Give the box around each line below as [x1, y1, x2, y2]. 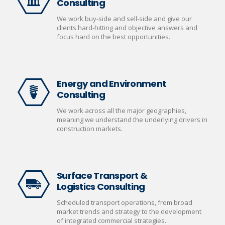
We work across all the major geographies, [57, 106, 186, 115]
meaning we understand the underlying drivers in [57, 115, 207, 124]
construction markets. [57, 124, 123, 133]
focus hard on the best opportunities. [57, 32, 170, 41]
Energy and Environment [57, 77, 166, 90]
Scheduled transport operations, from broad [57, 198, 192, 207]
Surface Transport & [57, 169, 148, 182]
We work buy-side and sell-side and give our [57, 14, 192, 23]
